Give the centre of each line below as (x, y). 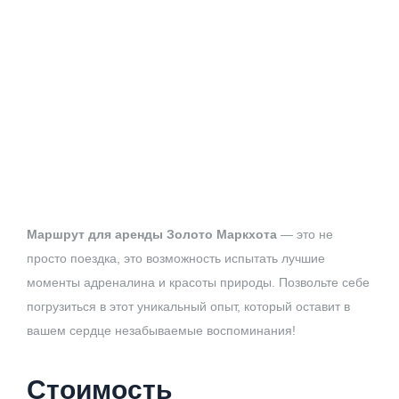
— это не (305, 234)
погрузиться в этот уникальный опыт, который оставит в (188, 306)
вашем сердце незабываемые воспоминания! (161, 330)
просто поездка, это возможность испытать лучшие (176, 258)
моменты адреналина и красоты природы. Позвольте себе (198, 282)
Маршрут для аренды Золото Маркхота (152, 234)
